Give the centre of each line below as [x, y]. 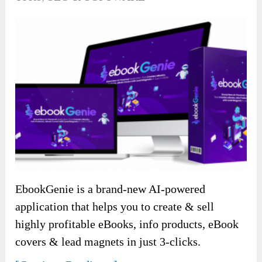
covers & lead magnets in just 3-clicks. [108, 241]
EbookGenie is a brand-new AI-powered [111, 189]
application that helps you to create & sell [115, 206]
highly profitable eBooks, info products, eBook [127, 224]
